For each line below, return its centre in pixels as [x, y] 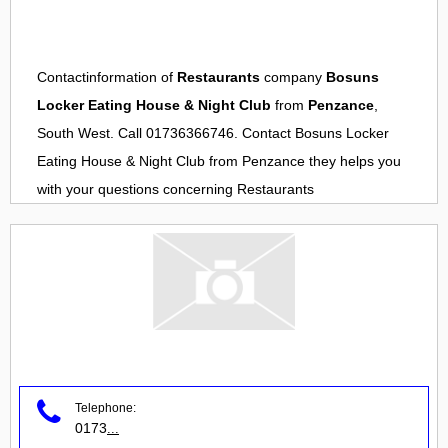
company [293, 77]
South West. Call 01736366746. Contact [166, 133]
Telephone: [105, 407]
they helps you [353, 161]
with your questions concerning [137, 189]
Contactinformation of [107, 77]
